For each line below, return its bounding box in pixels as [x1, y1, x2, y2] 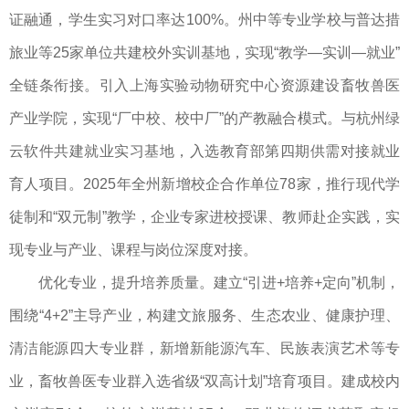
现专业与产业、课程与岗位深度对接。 [9, 242, 257, 258]
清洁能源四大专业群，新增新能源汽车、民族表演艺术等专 [9, 341, 400, 357]
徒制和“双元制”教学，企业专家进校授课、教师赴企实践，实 [9, 209, 400, 225]
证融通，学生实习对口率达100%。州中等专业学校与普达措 [9, 12, 400, 28]
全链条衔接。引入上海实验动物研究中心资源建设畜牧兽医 [9, 78, 400, 94]
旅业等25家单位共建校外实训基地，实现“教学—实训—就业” [9, 45, 400, 61]
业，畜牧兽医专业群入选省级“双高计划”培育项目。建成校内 [9, 373, 400, 390]
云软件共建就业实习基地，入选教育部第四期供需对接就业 [9, 143, 400, 160]
